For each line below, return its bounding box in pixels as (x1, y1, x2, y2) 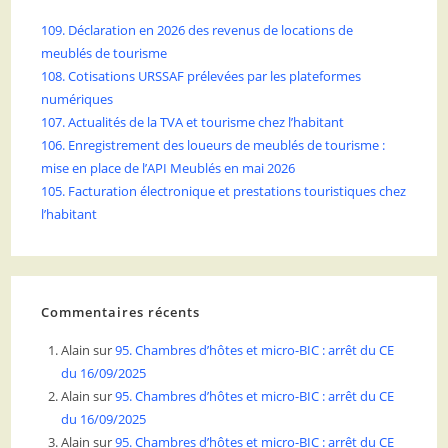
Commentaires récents (41, 303, 201, 322)
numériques (41, 90, 114, 109)
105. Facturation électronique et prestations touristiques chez (41, 182, 407, 201)
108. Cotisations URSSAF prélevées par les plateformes (41, 67, 362, 86)
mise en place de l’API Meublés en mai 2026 (41, 159, 296, 178)
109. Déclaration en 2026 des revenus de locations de (41, 21, 354, 40)
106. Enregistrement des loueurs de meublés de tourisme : (41, 136, 386, 155)
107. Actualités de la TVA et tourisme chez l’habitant (41, 113, 345, 132)
